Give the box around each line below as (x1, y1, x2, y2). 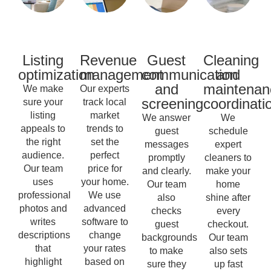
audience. (22, 150, 64, 161)
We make (22, 83, 64, 94)
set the (90, 137, 119, 148)
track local (83, 97, 126, 108)
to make (149, 246, 183, 256)
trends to (86, 123, 123, 134)
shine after (206, 192, 250, 203)
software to (81, 217, 128, 227)
